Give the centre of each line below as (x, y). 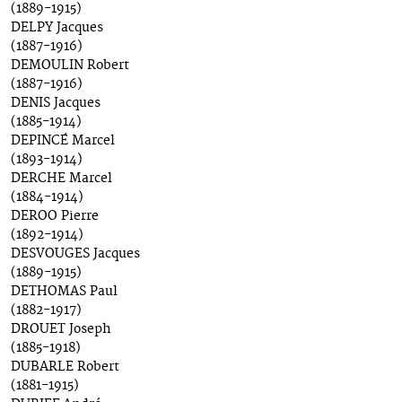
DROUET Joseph (61, 330)
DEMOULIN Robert (70, 66)
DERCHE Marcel (61, 179)
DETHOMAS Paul (64, 292)
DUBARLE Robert (65, 367)
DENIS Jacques (56, 104)
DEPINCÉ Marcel (63, 141)
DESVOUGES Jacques (75, 254)
